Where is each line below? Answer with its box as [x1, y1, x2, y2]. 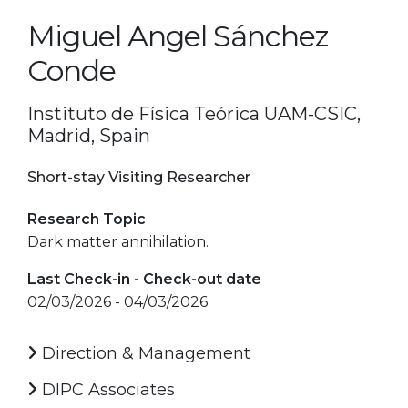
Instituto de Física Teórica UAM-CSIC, [27, 102, 361, 125]
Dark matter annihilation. [27, 232, 209, 250]
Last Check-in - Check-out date [27, 270, 261, 288]
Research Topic [27, 209, 146, 228]
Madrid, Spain [27, 124, 150, 147]
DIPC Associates [37, 379, 175, 400]
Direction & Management [37, 342, 250, 363]
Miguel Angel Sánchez [27, 17, 329, 54]
